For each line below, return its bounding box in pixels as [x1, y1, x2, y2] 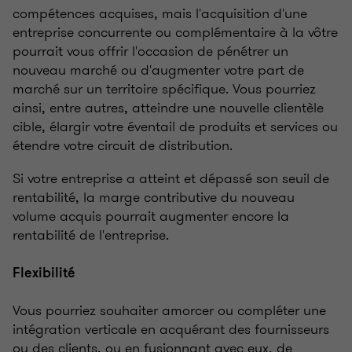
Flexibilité [13, 263, 75, 283]
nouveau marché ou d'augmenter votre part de [13, 60, 304, 81]
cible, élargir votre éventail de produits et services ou [13, 116, 338, 137]
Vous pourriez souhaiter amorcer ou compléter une [13, 300, 326, 321]
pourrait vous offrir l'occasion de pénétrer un [13, 41, 288, 62]
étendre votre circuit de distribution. [13, 135, 233, 156]
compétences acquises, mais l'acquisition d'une [13, 3, 307, 24]
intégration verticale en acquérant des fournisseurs [13, 319, 329, 340]
